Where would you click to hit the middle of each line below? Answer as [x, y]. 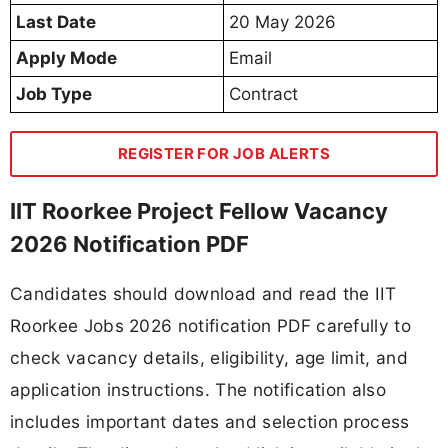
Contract [263, 93]
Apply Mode [66, 57]
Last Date [56, 21]
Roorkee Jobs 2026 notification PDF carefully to [211, 326]
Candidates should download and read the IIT [203, 294]
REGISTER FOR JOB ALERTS [224, 153]
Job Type [54, 93]
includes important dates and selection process [210, 422]
